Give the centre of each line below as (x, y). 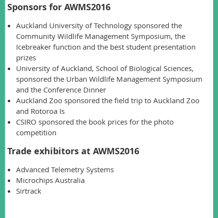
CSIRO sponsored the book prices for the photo (95, 121)
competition (36, 132)
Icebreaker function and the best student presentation (106, 46)
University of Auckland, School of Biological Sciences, (105, 68)
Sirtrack (29, 191)
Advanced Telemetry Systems (65, 169)
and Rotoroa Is (40, 111)
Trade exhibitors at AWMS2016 (73, 151)
